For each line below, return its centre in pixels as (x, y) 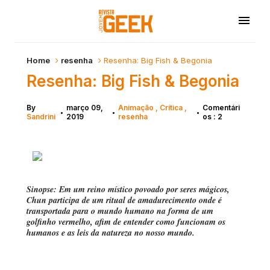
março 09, (85, 108)
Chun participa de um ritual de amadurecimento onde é (124, 200)
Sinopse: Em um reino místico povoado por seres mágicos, (128, 189)
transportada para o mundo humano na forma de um (120, 211)
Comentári (221, 108)
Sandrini (41, 117)
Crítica (172, 108)
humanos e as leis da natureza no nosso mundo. (111, 233)
